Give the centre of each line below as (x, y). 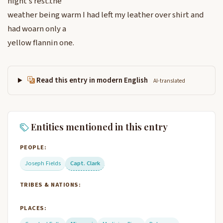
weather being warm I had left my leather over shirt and (106, 15)
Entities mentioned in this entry (98, 127)
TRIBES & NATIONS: (51, 185)
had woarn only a (37, 29)
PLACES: (33, 208)
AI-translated (169, 81)
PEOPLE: (33, 147)
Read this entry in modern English (92, 80)
